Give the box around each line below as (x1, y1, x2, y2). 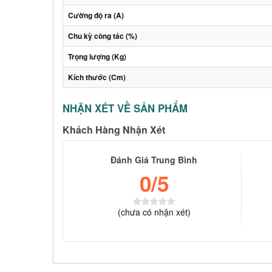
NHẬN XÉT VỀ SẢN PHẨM (63, 101, 188, 115)
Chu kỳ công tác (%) (68, 30, 137, 41)
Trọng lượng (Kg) (68, 51, 126, 62)
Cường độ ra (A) (68, 10, 124, 21)
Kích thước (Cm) (68, 72, 126, 83)
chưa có (120, 206, 152, 218)
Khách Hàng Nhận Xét (63, 123, 165, 137)
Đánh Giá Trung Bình (110, 154, 197, 166)
